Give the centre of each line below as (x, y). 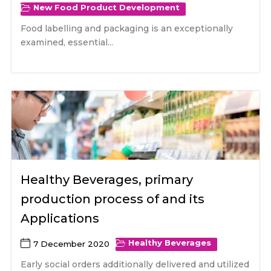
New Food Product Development (107, 8)
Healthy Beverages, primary (107, 180)
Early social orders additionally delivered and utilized (135, 264)
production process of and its (113, 199)
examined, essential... (67, 43)
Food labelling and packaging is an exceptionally (127, 29)
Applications (60, 219)
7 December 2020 (72, 243)
